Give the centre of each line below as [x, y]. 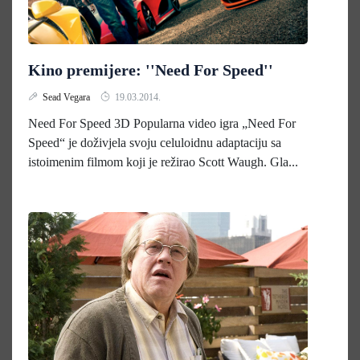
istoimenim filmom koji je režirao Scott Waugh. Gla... [163, 162]
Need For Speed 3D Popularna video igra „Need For [162, 123]
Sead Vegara [67, 97]
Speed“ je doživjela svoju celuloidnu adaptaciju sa [155, 143]
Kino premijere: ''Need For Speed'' [151, 70]
